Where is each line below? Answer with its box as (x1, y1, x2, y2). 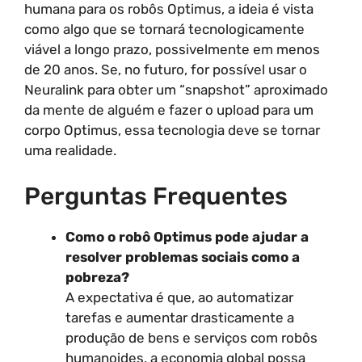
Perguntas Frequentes (24, 181, 288, 211)
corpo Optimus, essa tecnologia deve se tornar (24, 122, 320, 138)
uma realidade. (24, 142, 116, 158)
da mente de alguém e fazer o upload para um (24, 102, 314, 118)
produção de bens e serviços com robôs (65, 329, 318, 346)
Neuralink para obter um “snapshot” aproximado (24, 82, 328, 98)
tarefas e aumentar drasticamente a (65, 309, 294, 326)
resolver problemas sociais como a (65, 248, 300, 265)
